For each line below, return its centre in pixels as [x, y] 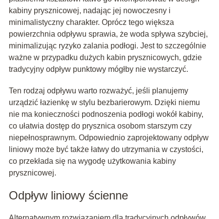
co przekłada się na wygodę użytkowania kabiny [92, 161]
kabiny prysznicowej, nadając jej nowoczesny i [89, 10]
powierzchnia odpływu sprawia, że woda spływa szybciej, [108, 34]
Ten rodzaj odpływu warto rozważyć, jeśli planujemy [98, 90]
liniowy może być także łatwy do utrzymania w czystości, [106, 149]
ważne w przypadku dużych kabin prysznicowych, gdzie [105, 57]
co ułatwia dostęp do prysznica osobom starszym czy [100, 126]
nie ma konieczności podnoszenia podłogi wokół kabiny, [106, 114]
